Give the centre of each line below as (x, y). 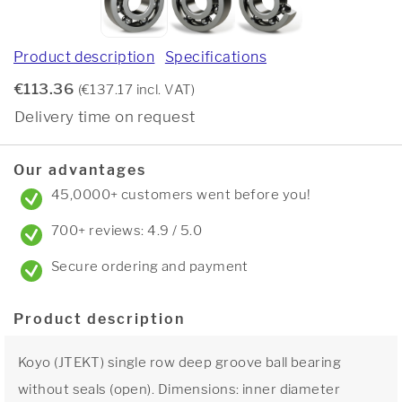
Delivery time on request (105, 117)
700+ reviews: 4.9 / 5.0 (127, 231)
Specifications (215, 57)
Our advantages (80, 170)
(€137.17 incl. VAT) (136, 90)
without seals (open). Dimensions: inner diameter (179, 389)
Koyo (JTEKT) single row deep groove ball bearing (180, 363)
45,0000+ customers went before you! (181, 195)
